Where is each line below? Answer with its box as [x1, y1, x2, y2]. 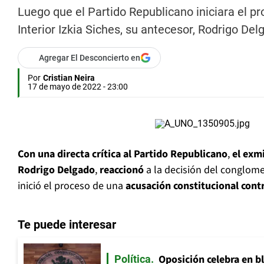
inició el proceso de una [18, 179, 126, 194]
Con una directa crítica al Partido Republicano [18, 147, 227, 162]
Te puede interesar [18, 217, 116, 232]
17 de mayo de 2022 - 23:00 [28, 82, 128, 92]
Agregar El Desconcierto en [39, 53, 140, 63]
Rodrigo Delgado [18, 163, 95, 178]
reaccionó [100, 163, 146, 178]
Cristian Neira [43, 73, 95, 83]
